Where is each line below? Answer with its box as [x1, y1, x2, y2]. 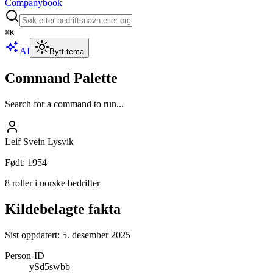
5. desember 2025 [62, 229, 130, 240]
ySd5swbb [29, 261, 70, 272]
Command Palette [5, 69, 118, 86]
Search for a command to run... [5, 98, 124, 109]
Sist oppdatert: [5, 229, 62, 240]
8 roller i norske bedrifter [5, 177, 100, 188]
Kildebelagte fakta [5, 200, 121, 217]
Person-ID [5, 250, 44, 261]
